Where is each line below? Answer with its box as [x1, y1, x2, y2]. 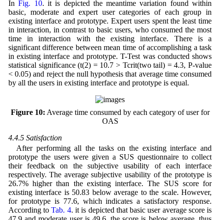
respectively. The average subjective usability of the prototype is [8, 170, 212, 179]
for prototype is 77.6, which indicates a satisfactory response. [8, 197, 212, 206]
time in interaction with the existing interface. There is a [8, 34, 212, 43]
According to [8, 206, 52, 215]
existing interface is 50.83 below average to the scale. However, [8, 188, 212, 197]
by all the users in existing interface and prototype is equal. [8, 78, 189, 87]
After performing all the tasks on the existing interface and [16, 144, 212, 153]
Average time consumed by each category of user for [45, 108, 210, 116]
